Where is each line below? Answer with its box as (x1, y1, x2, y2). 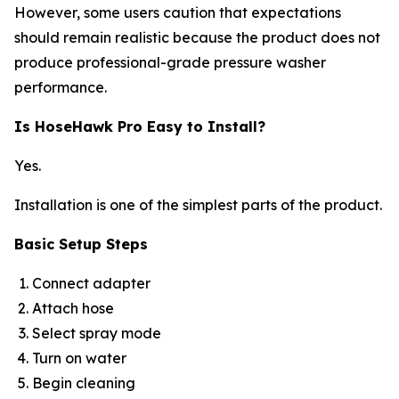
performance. (14, 77, 110, 96)
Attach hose (32, 298, 118, 317)
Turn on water (32, 348, 130, 367)
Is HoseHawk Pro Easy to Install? (14, 117, 265, 135)
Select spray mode (32, 323, 165, 342)
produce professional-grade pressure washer (14, 53, 326, 71)
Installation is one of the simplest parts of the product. (14, 195, 382, 214)
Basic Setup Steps (14, 234, 148, 253)
